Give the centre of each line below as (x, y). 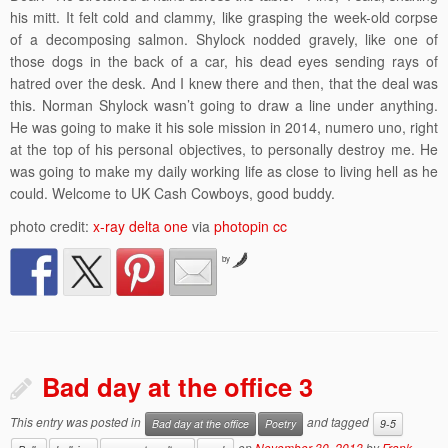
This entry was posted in (77, 422)
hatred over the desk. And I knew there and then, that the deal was (224, 83)
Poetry (280, 423)
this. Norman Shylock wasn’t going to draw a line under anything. (224, 105)
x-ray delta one (140, 226)
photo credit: (51, 226)
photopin (241, 226)
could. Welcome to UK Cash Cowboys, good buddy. (172, 193)
